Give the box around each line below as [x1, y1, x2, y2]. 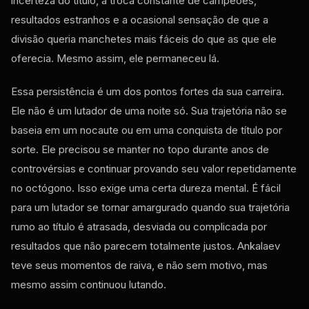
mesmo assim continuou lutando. [11, 277, 166, 291]
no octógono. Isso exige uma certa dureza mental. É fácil [11, 181, 281, 195]
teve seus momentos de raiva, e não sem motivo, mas [11, 258, 268, 272]
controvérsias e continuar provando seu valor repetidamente [11, 161, 297, 175]
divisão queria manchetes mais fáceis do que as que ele [11, 32, 277, 46]
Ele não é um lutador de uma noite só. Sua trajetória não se [11, 103, 287, 117]
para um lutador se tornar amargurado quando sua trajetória [11, 200, 290, 214]
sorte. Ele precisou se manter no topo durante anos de [11, 142, 269, 156]
